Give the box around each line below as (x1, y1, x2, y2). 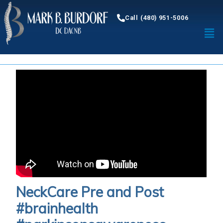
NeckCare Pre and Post (16, 183, 164, 201)
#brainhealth (16, 200, 99, 218)
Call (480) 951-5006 (125, 14, 189, 22)
